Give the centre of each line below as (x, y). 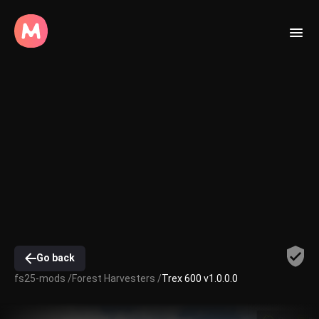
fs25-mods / (43, 278)
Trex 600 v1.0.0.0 (200, 278)
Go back (56, 258)
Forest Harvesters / (117, 278)
